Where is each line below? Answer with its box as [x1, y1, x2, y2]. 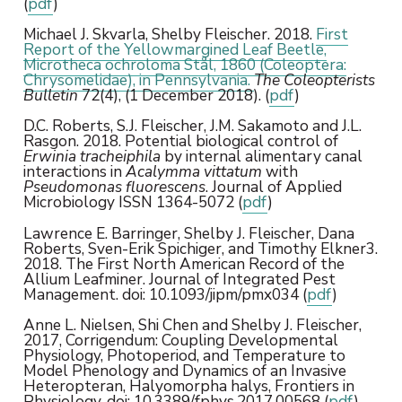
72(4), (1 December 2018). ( [77, 83, 269, 106]
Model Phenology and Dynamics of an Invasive [22, 359, 346, 381]
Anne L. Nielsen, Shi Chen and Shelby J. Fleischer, [22, 313, 362, 336]
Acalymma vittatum [125, 161, 262, 183]
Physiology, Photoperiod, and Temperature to [22, 344, 345, 366]
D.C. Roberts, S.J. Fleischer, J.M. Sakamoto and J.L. [22, 115, 362, 137]
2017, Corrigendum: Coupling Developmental [22, 328, 338, 351]
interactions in [22, 161, 126, 183]
